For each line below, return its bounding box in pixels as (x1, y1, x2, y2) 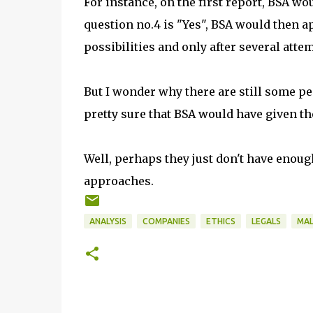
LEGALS (251, 217, 281, 226)
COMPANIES (142, 217, 190, 226)
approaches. (83, 174, 154, 188)
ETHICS (205, 217, 235, 226)
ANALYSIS (89, 217, 126, 226)
